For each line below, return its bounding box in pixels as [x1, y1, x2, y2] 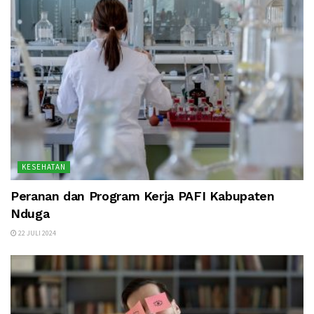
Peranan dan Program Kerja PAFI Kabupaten [11, 189, 275, 204]
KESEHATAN [22, 162, 66, 172]
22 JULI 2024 [17, 228, 56, 238]
